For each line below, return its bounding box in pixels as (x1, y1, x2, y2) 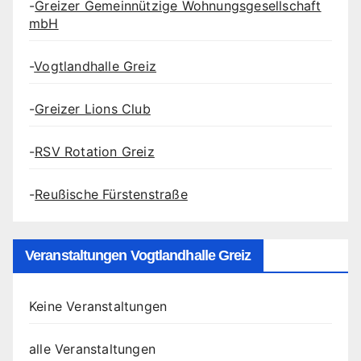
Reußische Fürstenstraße (35, 185, 188, 202)
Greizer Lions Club (35, 100, 151, 117)
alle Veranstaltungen (29, 340, 156, 357)
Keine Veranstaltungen (29, 297, 168, 314)
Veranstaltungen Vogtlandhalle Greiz (25, 247, 251, 263)
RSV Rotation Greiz (35, 143, 155, 160)
